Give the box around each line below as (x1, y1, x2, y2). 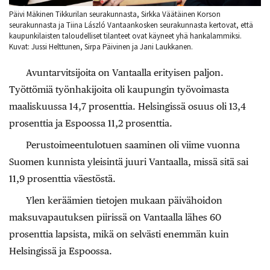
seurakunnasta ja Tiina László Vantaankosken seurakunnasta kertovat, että (9, 20, 253, 31)
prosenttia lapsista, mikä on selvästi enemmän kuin (9, 228, 229, 240)
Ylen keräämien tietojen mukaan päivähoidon (26, 194, 222, 206)
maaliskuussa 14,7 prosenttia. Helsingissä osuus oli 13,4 (9, 100, 246, 112)
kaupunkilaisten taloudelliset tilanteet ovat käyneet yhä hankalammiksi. (9, 31, 242, 42)
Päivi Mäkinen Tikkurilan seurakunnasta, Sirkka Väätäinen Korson (9, 9, 221, 20)
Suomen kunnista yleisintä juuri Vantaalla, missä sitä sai (9, 155, 248, 168)
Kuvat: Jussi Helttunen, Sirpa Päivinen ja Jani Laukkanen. (9, 42, 193, 52)
